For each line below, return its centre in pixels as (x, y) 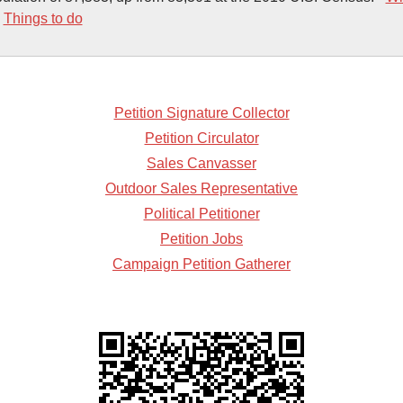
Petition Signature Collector (201, 112)
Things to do (43, 18)
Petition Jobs (201, 238)
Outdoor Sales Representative (201, 188)
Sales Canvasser (201, 163)
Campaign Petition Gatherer (201, 264)
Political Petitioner (201, 213)
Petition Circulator (201, 138)
